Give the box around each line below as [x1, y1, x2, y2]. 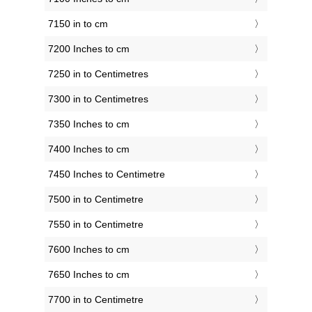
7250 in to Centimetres [48, 68, 148, 80]
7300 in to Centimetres [48, 93, 148, 105]
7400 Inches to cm [48, 143, 130, 155]
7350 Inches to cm [48, 118, 130, 130]
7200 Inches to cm [48, 43, 130, 55]
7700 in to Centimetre [48, 294, 143, 306]
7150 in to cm [48, 18, 108, 30]
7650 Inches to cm [48, 269, 130, 281]
